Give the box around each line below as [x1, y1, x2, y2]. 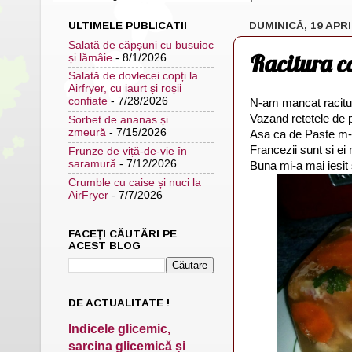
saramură [68, 157, 116, 170]
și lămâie [68, 51, 112, 64]
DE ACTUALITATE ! [68, 296, 170, 309]
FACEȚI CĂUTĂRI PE [68, 228, 177, 240]
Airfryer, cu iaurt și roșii [68, 82, 181, 95]
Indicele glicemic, [68, 321, 170, 335]
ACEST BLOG [68, 240, 141, 251]
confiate [68, 95, 108, 108]
